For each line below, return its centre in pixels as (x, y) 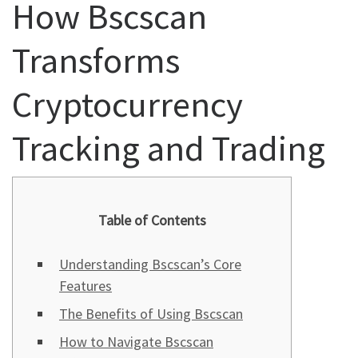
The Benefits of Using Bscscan (151, 314)
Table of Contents (152, 221)
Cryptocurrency (127, 103)
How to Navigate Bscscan (136, 342)
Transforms (96, 60)
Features (86, 286)
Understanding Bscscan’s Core (150, 265)
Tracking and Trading (169, 147)
